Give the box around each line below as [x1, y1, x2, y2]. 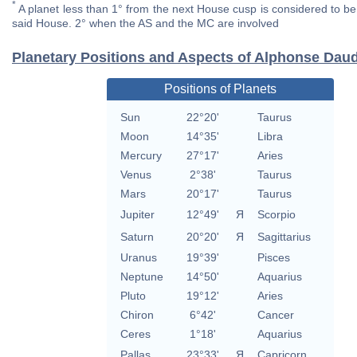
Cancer [257, 308, 294, 322]
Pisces [257, 251, 290, 265]
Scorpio [257, 208, 296, 222]
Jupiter [120, 208, 155, 222]
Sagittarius [257, 230, 311, 244]
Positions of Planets [163, 82, 277, 96]
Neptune [120, 270, 163, 284]
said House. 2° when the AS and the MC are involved [12, 17, 279, 30]
